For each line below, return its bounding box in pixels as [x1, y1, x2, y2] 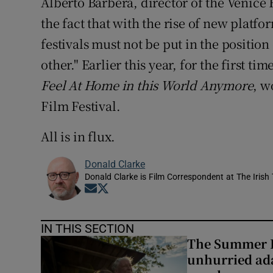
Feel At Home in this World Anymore [41, 76, 253, 94]
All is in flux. [41, 127, 116, 146]
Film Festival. [41, 97, 121, 115]
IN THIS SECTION [41, 222, 135, 235]
